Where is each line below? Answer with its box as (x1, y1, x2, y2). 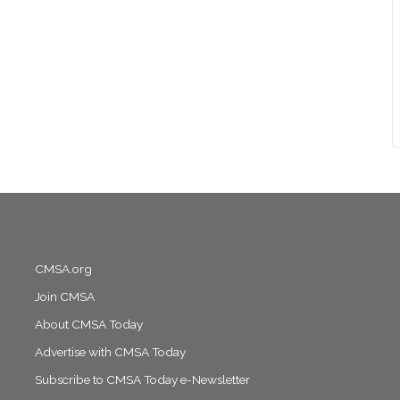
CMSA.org (34, 261, 92, 276)
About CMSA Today (34, 316, 143, 331)
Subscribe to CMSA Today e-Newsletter (34, 371, 250, 387)
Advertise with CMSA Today (34, 344, 186, 359)
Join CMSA (34, 288, 95, 304)
